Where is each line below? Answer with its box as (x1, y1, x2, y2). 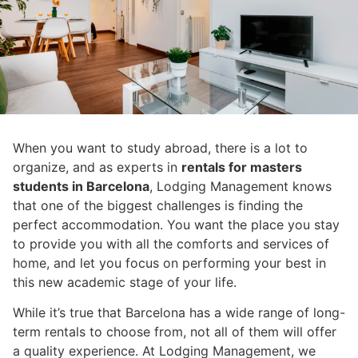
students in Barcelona (13, 178, 149, 194)
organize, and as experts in (13, 159, 181, 175)
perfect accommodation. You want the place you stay (13, 217, 340, 233)
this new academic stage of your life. (13, 274, 237, 290)
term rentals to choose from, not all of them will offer (13, 324, 336, 340)
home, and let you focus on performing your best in (13, 255, 326, 271)
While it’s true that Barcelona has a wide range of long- (13, 304, 345, 321)
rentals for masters (181, 159, 302, 175)
